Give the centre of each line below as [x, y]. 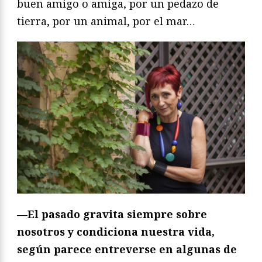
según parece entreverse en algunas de [127, 249]
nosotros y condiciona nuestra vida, [116, 232]
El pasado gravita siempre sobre [117, 214]
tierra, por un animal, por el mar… [106, 21]
